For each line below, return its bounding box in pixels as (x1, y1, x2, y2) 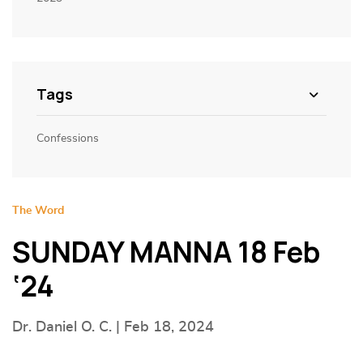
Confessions (36, 133, 99, 144)
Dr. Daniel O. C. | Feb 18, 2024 (12, 320, 214, 335)
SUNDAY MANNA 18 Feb (12, 233, 320, 271)
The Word (12, 205, 64, 216)
